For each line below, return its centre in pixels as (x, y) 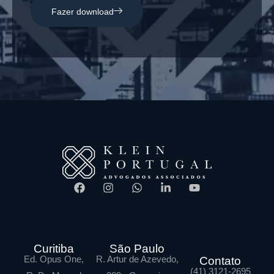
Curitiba (54, 249)
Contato (220, 261)
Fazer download (83, 11)
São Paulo (137, 249)
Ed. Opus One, (54, 259)
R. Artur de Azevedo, (137, 259)
